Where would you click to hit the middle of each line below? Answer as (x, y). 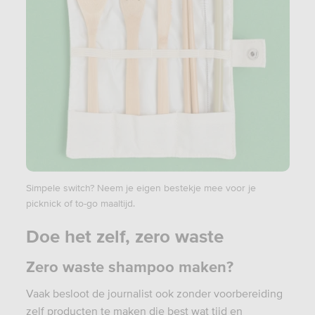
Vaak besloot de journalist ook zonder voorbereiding (154, 293)
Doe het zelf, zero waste (124, 236)
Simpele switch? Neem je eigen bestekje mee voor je (141, 187)
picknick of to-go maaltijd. (80, 203)
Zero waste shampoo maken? (129, 266)
